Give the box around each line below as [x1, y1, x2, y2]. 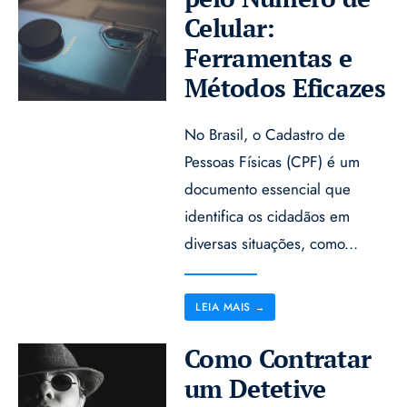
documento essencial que [184, 177, 352, 200]
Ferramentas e [184, 40, 352, 74]
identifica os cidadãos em [184, 204, 351, 227]
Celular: [184, 10, 275, 45]
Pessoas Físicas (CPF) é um [184, 150, 361, 173]
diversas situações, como [184, 232, 345, 254]
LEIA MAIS [195, 298, 251, 315]
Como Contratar [184, 341, 372, 375]
